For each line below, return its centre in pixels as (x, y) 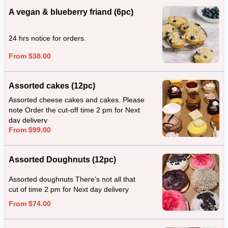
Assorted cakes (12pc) (52, 86)
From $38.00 (30, 56)
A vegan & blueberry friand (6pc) (71, 12)
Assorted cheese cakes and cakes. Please (77, 100)
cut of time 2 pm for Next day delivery (69, 189)
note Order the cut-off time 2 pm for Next (74, 110)
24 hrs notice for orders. (47, 38)
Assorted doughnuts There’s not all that (72, 179)
